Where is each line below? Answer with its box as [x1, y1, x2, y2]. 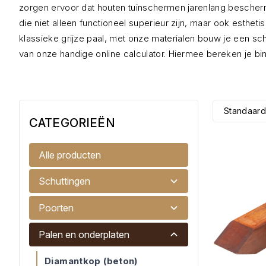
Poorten [39, 202, 74, 214]
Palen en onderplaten [39, 229, 129, 240]
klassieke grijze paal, [19, 33, 107, 44]
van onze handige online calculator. [19, 48, 166, 59]
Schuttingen [39, 175, 90, 187]
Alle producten [39, 149, 101, 161]
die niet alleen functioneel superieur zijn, [19, 17, 188, 28]
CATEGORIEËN [29, 116, 115, 130]
